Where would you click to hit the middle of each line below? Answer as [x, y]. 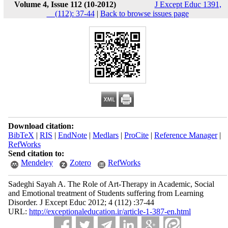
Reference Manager [186, 135]
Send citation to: [36, 153]
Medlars [105, 135]
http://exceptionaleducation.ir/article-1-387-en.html [110, 211]
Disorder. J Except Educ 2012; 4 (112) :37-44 [81, 202]
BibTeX [21, 135]
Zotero [80, 163]
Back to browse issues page [144, 13]
